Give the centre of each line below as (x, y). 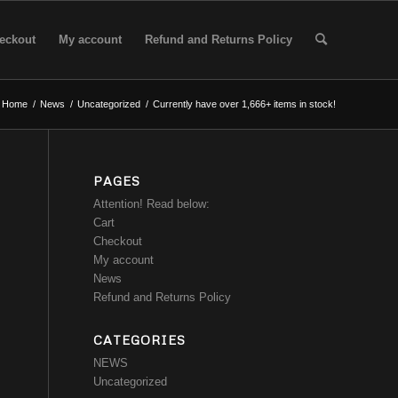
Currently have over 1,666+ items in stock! (244, 104)
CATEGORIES (140, 340)
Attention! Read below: (152, 204)
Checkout (118, 241)
